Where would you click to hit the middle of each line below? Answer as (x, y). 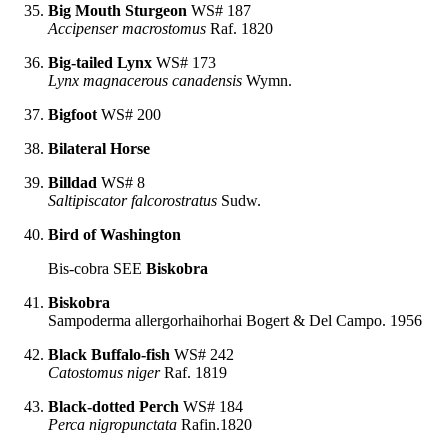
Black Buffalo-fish (109, 354)
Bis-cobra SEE (97, 268)
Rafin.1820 (214, 424)
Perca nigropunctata (112, 424)
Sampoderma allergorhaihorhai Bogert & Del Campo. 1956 (235, 320)
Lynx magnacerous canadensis (145, 80)
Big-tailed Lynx (100, 62)
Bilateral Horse (99, 148)
